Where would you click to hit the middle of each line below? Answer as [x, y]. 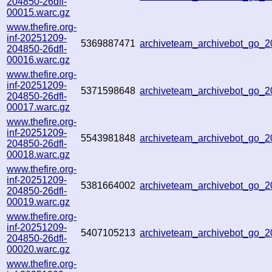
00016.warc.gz [39, 59]
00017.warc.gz [39, 107]
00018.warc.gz [39, 154]
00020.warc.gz [39, 249]
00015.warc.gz [39, 12]
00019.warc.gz [39, 202]
